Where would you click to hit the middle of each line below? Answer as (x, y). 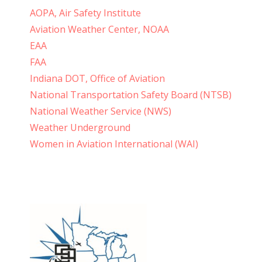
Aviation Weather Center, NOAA (99, 30)
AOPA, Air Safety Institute (85, 13)
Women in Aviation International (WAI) (114, 144)
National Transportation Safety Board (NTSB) (130, 95)
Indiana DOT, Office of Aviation (97, 79)
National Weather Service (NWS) (100, 111)
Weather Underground (80, 128)
